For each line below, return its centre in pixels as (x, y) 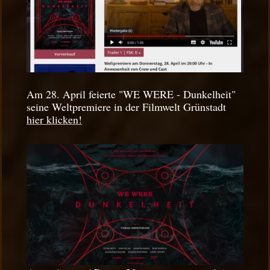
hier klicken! (54, 119)
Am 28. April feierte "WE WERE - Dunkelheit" (131, 94)
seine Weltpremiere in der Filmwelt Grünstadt (126, 106)
